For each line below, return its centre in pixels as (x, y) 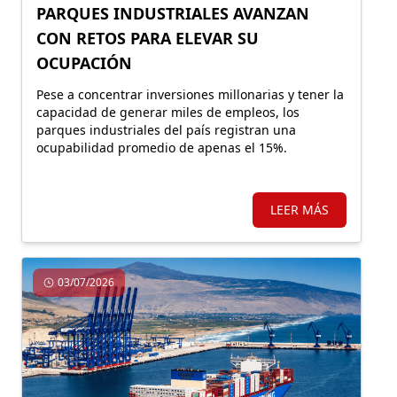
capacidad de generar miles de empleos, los (168, 112)
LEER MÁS (300, 210)
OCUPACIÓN (84, 63)
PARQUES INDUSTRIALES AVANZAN (173, 13)
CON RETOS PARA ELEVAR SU (148, 38)
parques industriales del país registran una (166, 130)
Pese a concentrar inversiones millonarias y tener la (190, 94)
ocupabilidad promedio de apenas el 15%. (162, 148)
